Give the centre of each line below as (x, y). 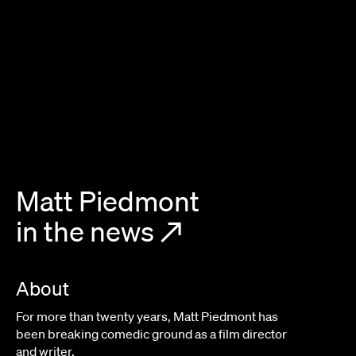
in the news (85, 231)
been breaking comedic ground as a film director (151, 334)
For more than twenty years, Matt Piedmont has (147, 317)
